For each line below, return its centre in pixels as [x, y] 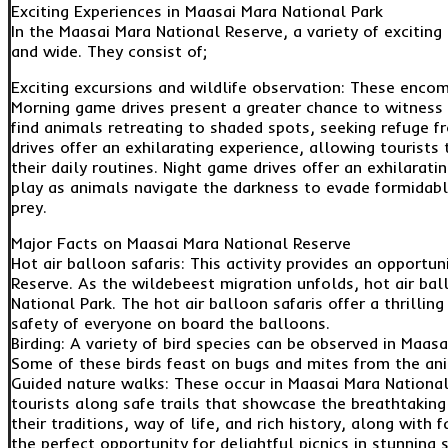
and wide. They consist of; [109, 51]
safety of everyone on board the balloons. [170, 323]
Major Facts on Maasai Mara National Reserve [181, 243]
